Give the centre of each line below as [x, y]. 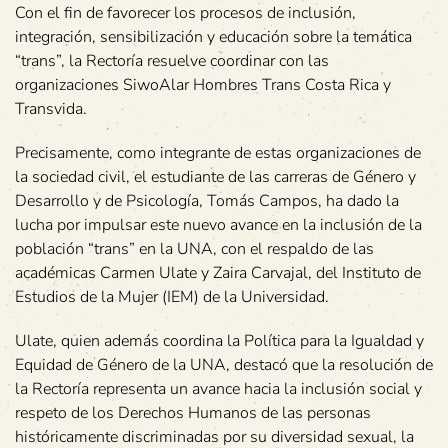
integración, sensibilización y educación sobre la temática [213, 36]
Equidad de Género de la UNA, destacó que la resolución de [224, 364]
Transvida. [51, 108]
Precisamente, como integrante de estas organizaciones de [218, 152]
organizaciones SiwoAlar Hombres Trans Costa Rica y [203, 84]
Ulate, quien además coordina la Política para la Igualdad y [219, 340]
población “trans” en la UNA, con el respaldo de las [194, 248]
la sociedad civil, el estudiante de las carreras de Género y [215, 176]
